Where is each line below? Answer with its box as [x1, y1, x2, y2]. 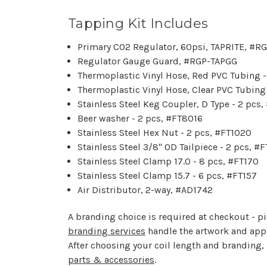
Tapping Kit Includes [68, 15, 208, 32]
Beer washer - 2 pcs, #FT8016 [77, 112, 203, 124]
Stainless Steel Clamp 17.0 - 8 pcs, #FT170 [77, 155, 259, 167]
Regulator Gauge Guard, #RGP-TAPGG [77, 55, 238, 67]
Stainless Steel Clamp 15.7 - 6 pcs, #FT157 [77, 169, 257, 181]
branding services [68, 225, 145, 237]
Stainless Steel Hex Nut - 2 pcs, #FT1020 [77, 126, 252, 138]
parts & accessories [68, 253, 154, 265]
